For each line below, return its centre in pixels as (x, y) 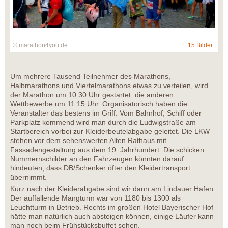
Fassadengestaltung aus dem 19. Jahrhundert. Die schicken (107, 150)
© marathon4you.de (40, 46)
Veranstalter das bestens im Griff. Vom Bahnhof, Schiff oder (106, 113)
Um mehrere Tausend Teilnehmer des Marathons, (90, 77)
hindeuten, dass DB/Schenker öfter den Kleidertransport (100, 168)
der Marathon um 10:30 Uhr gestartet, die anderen (92, 95)
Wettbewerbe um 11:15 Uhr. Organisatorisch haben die (99, 104)
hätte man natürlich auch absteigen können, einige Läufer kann (112, 217)
